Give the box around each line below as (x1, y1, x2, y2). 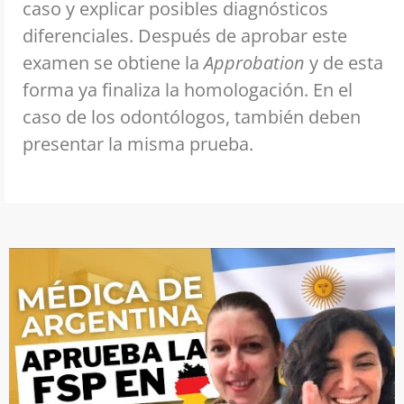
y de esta (309, 50, 383, 76)
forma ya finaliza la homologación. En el (23, 78, 353, 103)
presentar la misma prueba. (23, 132, 253, 157)
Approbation (204, 50, 309, 76)
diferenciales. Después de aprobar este (23, 23, 347, 49)
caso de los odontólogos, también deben (23, 105, 361, 130)
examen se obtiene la (23, 50, 204, 76)
